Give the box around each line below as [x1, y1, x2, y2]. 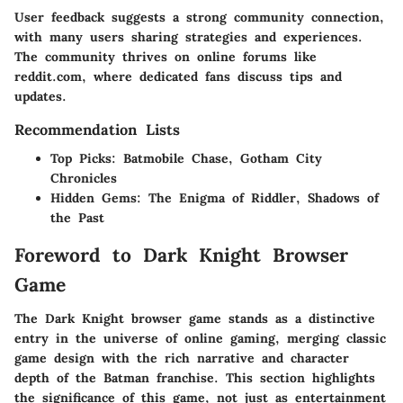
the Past [50, 209, 104, 226]
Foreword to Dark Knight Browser [14, 242, 348, 267]
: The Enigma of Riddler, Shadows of [137, 189, 379, 206]
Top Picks [50, 149, 112, 166]
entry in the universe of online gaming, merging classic [14, 330, 386, 347]
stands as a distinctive [221, 310, 375, 327]
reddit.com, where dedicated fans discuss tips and [14, 67, 342, 85]
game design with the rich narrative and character [14, 350, 349, 367]
